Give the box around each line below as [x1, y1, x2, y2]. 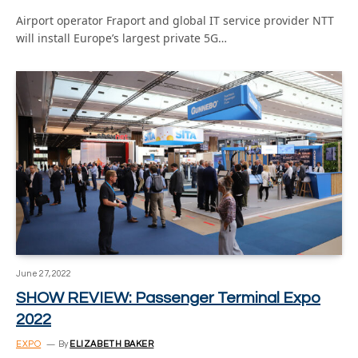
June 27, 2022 [16, 268, 71, 278]
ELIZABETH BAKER [70, 339, 154, 348]
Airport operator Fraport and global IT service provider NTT [16, 13, 334, 28]
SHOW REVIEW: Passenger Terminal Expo [16, 289, 320, 306]
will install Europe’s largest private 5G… [16, 30, 227, 46]
